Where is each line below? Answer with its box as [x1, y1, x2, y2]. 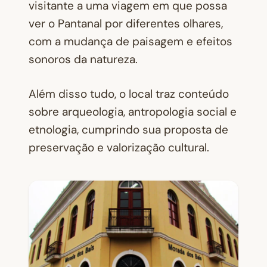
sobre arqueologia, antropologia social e [29, 104, 237, 120]
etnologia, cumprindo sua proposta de [29, 122, 228, 138]
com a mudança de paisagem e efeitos [29, 33, 232, 49]
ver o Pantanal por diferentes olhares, [29, 15, 223, 31]
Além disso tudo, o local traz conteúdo [29, 86, 229, 102]
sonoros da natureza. [29, 51, 138, 67]
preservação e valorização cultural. [29, 140, 209, 156]
